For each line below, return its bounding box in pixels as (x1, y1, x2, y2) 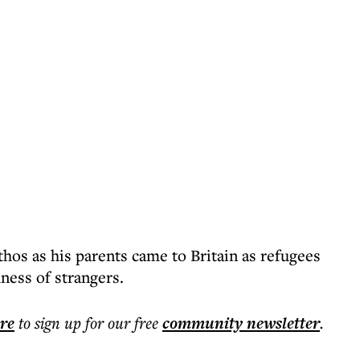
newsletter (243, 312, 320, 334)
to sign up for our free (18, 312, 158, 333)
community (162, 312, 243, 334)
